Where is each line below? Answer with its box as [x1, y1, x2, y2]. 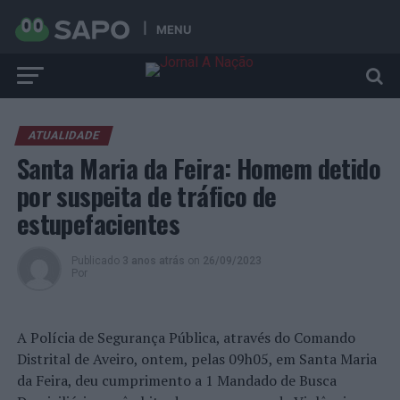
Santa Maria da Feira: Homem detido [16, 149, 381, 187]
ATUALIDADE [26, 129, 101, 142]
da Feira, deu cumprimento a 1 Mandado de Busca [16, 371, 337, 390]
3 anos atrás [121, 254, 185, 267]
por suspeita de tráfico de [16, 177, 277, 214]
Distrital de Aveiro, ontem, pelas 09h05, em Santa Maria [16, 349, 377, 369]
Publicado [71, 254, 120, 267]
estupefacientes [16, 204, 180, 242]
